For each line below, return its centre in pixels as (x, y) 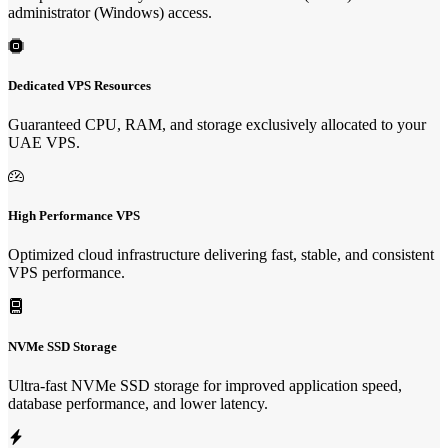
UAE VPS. (44, 143)
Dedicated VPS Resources (79, 85)
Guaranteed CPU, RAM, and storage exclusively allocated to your (217, 125)
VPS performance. (66, 273)
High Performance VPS (74, 216)
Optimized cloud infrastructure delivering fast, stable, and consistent (221, 255)
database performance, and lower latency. (138, 403)
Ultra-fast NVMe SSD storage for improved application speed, (205, 385)
